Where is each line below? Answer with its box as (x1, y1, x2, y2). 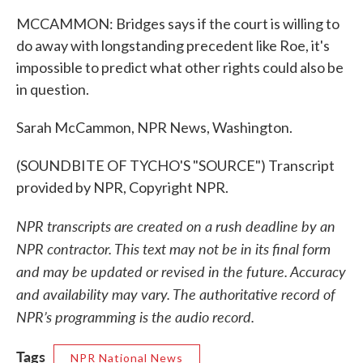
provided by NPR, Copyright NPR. (16, 178, 228, 196)
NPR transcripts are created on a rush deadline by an (16, 216, 335, 236)
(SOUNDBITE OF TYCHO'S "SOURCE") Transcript (16, 156, 335, 174)
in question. (16, 80, 89, 98)
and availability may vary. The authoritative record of (16, 284, 335, 304)
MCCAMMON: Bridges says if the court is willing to (16, 15, 340, 32)
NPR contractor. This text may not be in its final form (16, 238, 331, 258)
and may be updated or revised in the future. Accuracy (16, 261, 346, 281)
